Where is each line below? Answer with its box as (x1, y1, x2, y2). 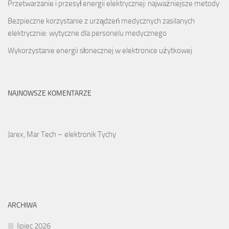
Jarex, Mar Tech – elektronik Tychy (8, 130, 116, 139)
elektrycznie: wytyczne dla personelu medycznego (8, 29, 167, 38)
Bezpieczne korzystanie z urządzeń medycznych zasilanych (8, 16, 195, 26)
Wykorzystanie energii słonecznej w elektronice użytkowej (8, 46, 192, 55)
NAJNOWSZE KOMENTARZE (8, 89, 91, 98)
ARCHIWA (8, 201, 37, 210)
